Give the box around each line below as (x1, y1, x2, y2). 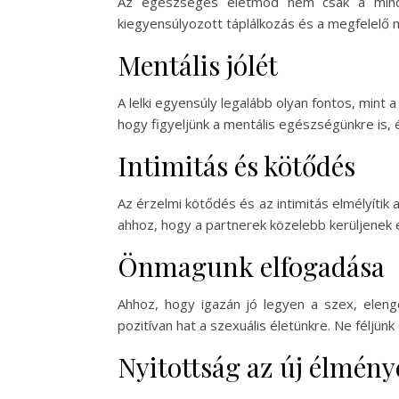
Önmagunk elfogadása (118, 248, 385, 284)
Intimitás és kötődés (118, 148, 355, 183)
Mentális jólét (118, 47, 278, 83)
